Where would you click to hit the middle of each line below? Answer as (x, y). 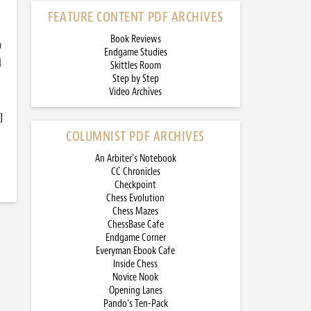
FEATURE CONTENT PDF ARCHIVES (135, 17)
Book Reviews (135, 39)
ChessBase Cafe (135, 225)
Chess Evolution (135, 198)
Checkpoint (135, 185)
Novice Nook (135, 277)
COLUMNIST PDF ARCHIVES (135, 136)
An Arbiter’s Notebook (135, 159)
